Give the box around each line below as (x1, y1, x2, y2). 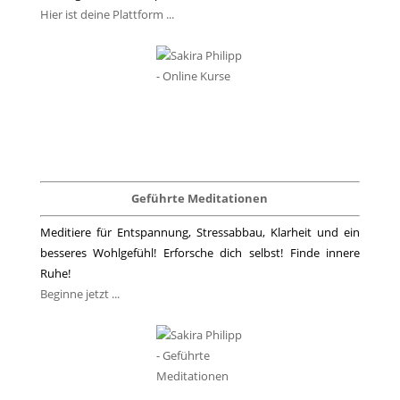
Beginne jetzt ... (39, 286, 120, 303)
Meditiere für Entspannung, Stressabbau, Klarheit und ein (39, 224, 361, 241)
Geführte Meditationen (131, 190, 269, 207)
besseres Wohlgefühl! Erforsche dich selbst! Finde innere (39, 245, 361, 262)
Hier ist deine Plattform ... (39, 5, 174, 22)
